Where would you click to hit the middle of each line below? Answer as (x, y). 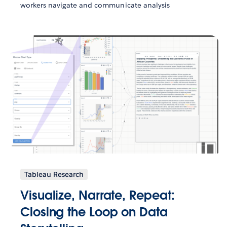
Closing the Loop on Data (94, 212)
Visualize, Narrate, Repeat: (98, 195)
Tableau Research (54, 174)
